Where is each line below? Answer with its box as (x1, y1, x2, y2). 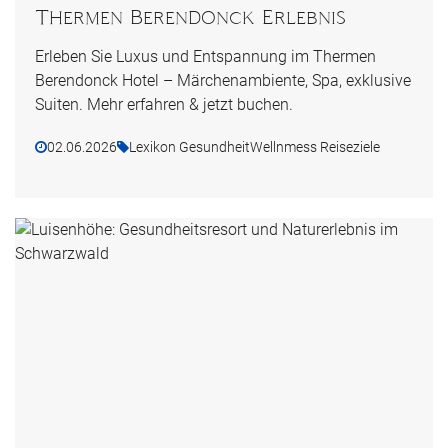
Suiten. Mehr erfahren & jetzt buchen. (35, 94, 293, 114)
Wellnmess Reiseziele (250, 138, 380, 155)
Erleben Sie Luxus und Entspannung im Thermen (35, 46, 376, 66)
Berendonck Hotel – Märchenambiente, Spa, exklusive (35, 70, 411, 90)
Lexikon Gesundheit (129, 138, 250, 155)
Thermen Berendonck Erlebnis (35, 5, 346, 28)
